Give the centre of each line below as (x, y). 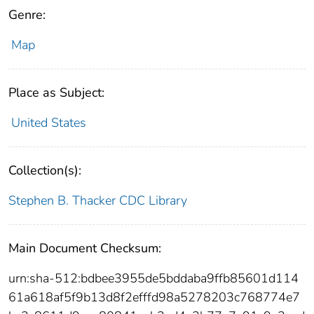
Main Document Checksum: (85, 248)
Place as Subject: (56, 93)
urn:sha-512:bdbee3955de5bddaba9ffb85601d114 (153, 279)
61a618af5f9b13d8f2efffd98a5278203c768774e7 (154, 298)
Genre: (27, 15)
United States (48, 123)
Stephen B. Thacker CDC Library (98, 201)
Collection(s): (45, 171)
